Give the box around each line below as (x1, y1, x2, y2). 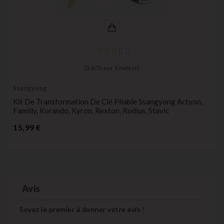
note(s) (117, 64, 140, 71)
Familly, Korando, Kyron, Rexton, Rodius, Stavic (13, 106, 169, 115)
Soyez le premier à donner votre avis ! (19, 204, 145, 213)
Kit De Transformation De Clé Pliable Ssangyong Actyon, (13, 97, 202, 106)
